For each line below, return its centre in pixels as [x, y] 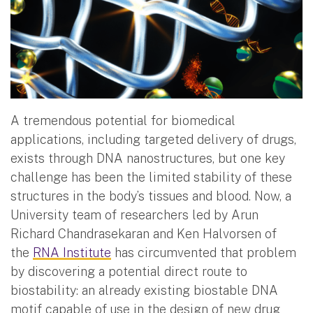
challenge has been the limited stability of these [151, 177]
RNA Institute [72, 252]
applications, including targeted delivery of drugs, [153, 139]
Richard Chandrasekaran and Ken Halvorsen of [144, 233]
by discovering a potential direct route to [129, 271]
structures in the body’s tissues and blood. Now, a [151, 196]
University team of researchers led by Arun [134, 214]
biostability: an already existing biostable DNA [144, 290]
